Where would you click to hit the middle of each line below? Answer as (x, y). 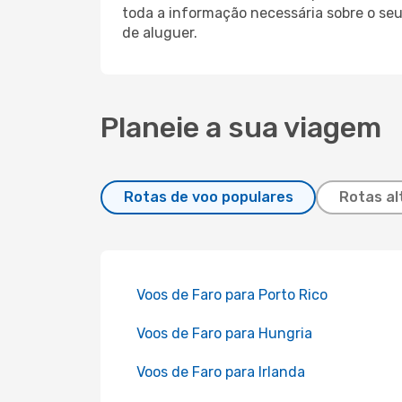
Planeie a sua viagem (241, 127)
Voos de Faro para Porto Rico (232, 295)
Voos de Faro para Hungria (224, 333)
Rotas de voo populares (208, 197)
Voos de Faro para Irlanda (221, 372)
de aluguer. (160, 33)
